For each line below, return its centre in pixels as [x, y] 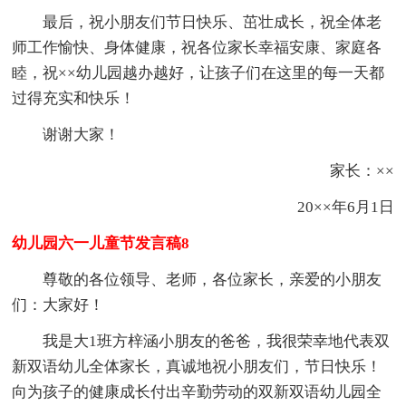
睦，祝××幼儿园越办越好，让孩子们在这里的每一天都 [198, 72]
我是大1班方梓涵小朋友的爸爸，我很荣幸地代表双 [217, 341]
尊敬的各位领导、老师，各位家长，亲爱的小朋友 [213, 279]
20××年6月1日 [330, 207]
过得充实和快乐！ [74, 98]
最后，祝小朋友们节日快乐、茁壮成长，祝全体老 [213, 22]
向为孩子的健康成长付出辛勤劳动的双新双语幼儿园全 [197, 391]
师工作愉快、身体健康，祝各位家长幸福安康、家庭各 [197, 47]
